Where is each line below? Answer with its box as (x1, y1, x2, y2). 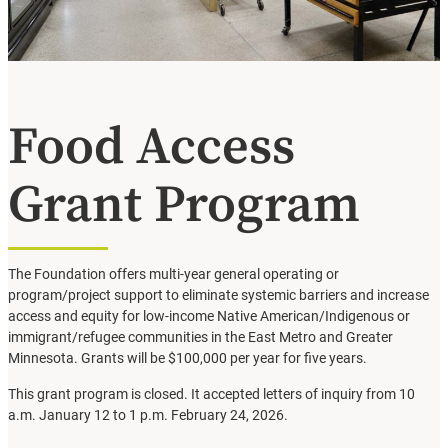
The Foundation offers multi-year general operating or (8, 266, 339, 284)
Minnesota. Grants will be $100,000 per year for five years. (8, 350, 367, 368)
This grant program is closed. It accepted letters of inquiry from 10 (8, 385, 415, 403)
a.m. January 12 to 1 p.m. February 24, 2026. (8, 406, 288, 424)
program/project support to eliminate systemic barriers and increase (8, 287, 429, 305)
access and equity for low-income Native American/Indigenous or (8, 308, 410, 326)
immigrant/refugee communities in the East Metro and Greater (8, 329, 393, 347)
